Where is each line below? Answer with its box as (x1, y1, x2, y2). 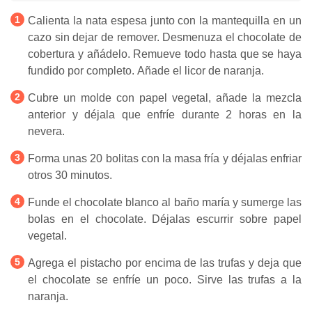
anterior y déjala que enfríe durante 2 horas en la (28, 108, 302, 120)
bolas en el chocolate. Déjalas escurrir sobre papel (28, 212, 302, 225)
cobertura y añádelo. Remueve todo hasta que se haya (28, 47, 302, 60)
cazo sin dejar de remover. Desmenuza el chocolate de (28, 31, 302, 43)
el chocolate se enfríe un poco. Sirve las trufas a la (28, 273, 302, 286)
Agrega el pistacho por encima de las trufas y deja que (28, 256, 302, 269)
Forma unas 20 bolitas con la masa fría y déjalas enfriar (28, 152, 302, 164)
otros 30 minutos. (28, 169, 112, 181)
